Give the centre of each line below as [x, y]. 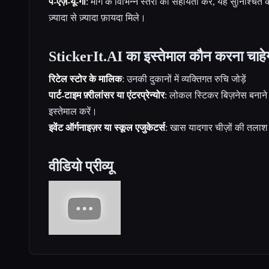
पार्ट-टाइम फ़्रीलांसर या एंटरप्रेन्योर [107, 95]
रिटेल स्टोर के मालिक [85, 79]
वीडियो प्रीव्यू [81, 166]
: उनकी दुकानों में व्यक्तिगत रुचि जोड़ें [184, 79]
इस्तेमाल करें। [73, 111]
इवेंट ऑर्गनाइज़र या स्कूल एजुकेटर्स [107, 127]
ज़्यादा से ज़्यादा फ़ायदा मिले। [97, 17]
